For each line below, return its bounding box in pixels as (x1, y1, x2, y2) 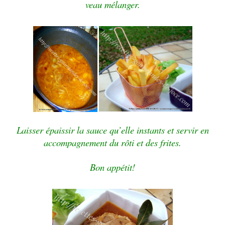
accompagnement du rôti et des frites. (44, 136, 181, 149)
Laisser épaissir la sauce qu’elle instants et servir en (16, 123, 209, 136)
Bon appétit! (90, 160, 135, 173)
